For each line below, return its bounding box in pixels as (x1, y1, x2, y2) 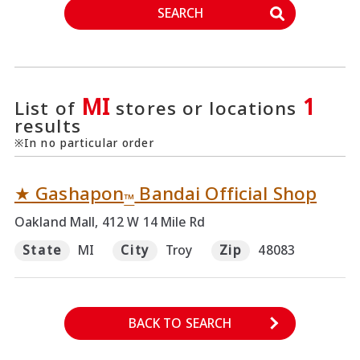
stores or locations (110, 95, 303, 121)
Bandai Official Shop (134, 181, 317, 207)
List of (14, 95, 81, 121)
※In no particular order (14, 136, 154, 151)
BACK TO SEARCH (128, 313, 232, 332)
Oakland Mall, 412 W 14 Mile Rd (14, 213, 205, 231)
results (14, 112, 81, 138)
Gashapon (31, 181, 125, 207)
